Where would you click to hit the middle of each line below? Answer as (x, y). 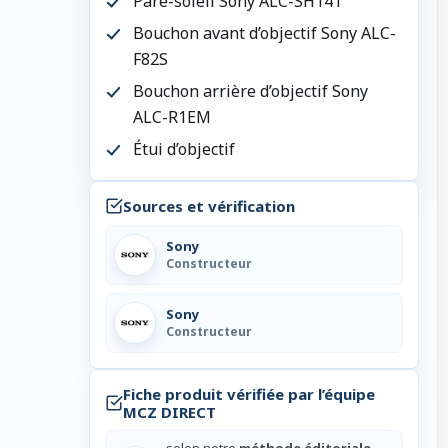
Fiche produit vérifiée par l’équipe (248, 393)
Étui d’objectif (183, 148)
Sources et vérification (208, 205)
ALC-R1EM (171, 116)
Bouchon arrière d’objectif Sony (250, 90)
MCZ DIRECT (169, 411)
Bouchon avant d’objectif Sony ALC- (264, 32)
